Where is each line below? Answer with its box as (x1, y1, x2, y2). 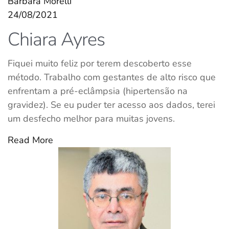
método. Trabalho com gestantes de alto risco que (8, 71, 216, 84)
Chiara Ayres (8, 27, 105, 53)
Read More (8, 134, 53, 147)
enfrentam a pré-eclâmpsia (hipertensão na (8, 85, 188, 98)
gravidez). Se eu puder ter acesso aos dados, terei (8, 99, 215, 111)
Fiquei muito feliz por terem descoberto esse (8, 57, 192, 70)
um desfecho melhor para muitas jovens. (8, 112, 175, 125)
